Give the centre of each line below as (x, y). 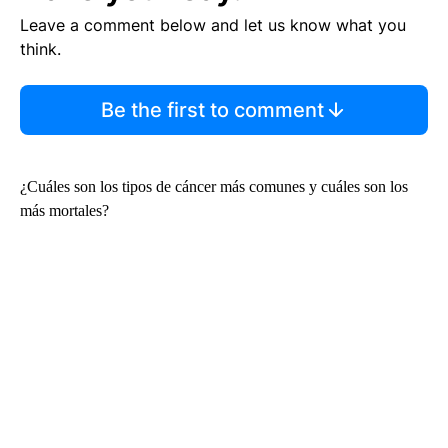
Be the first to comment (212, 109)
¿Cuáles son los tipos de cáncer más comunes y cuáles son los (214, 186)
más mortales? (64, 210)
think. (40, 48)
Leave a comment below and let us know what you (213, 24)
